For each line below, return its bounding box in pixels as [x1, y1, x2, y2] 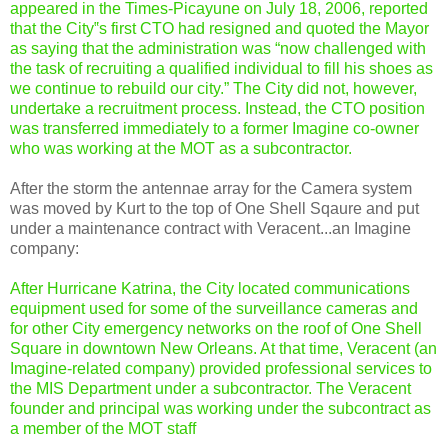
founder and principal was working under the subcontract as [10, 399, 431, 417]
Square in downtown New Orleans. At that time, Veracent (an [10, 339, 437, 357]
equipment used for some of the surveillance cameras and [10, 299, 418, 317]
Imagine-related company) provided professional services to [10, 359, 432, 377]
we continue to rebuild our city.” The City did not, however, [10, 79, 417, 97]
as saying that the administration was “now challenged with [10, 39, 426, 57]
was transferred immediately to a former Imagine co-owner [10, 119, 419, 137]
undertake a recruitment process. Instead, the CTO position [10, 99, 425, 117]
